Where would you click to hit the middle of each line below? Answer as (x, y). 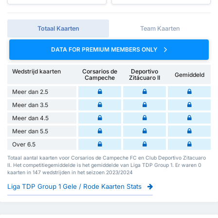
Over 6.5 (24, 145)
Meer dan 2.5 (30, 92)
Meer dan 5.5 (30, 131)
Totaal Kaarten (58, 28)
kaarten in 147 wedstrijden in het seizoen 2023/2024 (70, 173)
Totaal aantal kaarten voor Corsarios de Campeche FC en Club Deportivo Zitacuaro (107, 158)
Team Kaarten (160, 28)
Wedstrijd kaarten (36, 72)
